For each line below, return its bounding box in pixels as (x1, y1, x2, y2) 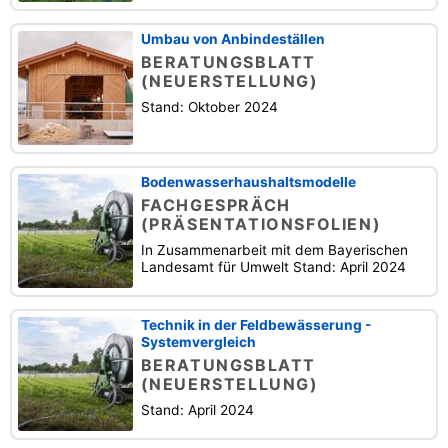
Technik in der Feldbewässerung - (140, 317, 371, 334)
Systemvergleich (140, 334, 256, 351)
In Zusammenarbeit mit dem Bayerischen (140, 242, 408, 259)
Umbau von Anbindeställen (140, 31, 325, 48)
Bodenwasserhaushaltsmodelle (140, 174, 356, 191)
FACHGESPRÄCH (140, 195, 291, 216)
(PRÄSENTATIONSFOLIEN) (140, 214, 382, 235)
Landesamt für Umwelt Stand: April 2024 (140, 259, 406, 276)
